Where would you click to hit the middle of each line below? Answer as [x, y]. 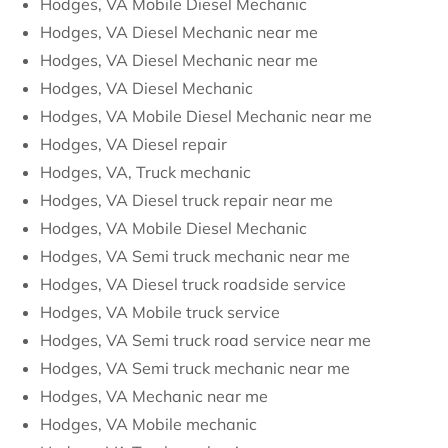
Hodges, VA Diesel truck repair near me [186, 200]
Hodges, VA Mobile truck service [160, 312]
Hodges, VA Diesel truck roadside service [193, 284]
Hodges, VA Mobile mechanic [148, 424]
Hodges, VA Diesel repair [133, 144]
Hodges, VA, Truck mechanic [145, 172]
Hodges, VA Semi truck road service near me [205, 340]
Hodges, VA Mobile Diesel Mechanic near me [206, 116]
